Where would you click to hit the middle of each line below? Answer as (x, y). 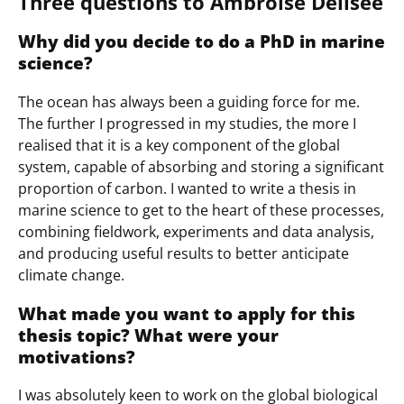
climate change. (71, 275)
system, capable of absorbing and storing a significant (201, 167)
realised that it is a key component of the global (179, 145)
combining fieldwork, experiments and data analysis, (196, 232)
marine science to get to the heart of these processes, (201, 210)
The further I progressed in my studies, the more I (187, 124)
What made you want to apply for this (187, 313)
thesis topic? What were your (148, 335)
